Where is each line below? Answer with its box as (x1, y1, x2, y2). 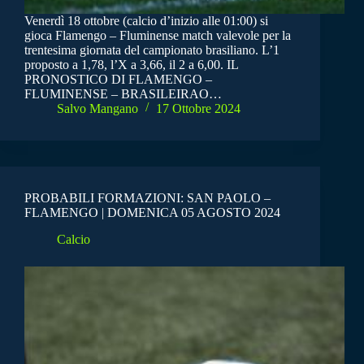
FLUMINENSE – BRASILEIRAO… (24, 87, 222, 102)
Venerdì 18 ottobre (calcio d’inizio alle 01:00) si (24, 14, 268, 28)
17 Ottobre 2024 (156, 102, 240, 116)
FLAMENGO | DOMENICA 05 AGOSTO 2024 (24, 206, 280, 220)
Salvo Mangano (57, 102, 138, 116)
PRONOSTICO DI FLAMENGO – (24, 72, 212, 87)
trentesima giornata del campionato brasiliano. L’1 (24, 43, 279, 58)
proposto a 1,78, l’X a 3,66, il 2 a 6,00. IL (24, 58, 238, 72)
